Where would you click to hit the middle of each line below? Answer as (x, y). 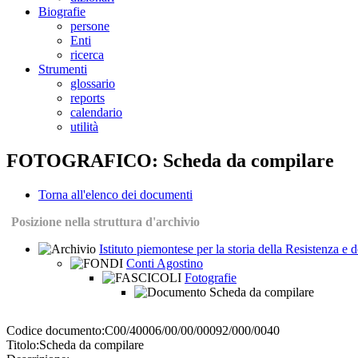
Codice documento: (56, 331)
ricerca (87, 55)
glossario (93, 84)
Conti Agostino (165, 264)
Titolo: (23, 345)
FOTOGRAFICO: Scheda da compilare (170, 161)
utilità (84, 127)
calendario (96, 113)
